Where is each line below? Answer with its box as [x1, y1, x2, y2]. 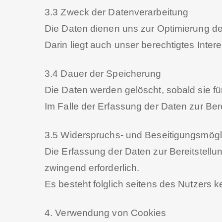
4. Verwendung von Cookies [45, 208, 166, 218]
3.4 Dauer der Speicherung [45, 68, 162, 79]
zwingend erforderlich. [45, 163, 140, 173]
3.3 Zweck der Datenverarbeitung [45, 7, 189, 17]
